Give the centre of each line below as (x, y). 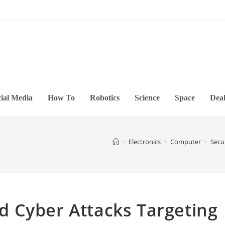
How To (61, 98)
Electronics (145, 142)
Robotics (105, 98)
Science (147, 98)
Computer (186, 142)
